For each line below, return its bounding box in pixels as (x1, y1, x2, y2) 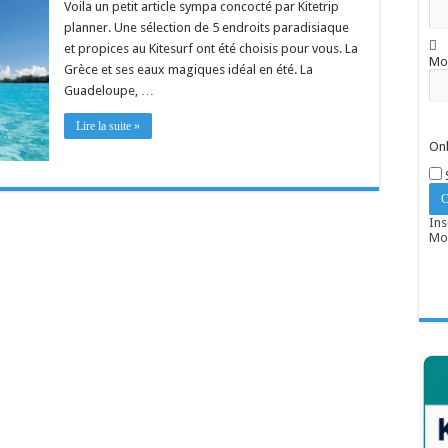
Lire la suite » (76, 119, 140, 133)
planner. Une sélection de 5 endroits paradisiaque (64, 20, 349, 35)
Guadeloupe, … (64, 83, 154, 98)
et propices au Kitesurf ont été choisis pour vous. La (64, 41, 358, 56)
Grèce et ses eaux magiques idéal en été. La (64, 62, 313, 77)
